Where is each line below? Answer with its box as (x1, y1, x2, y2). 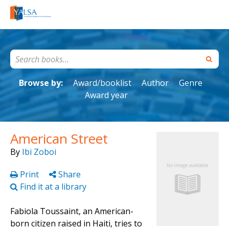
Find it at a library (18, 181, 86, 193)
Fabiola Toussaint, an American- (10, 205, 133, 217)
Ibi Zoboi (22, 146, 56, 158)
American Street (10, 129, 108, 148)
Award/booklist (73, 77, 131, 89)
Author (141, 77, 169, 89)
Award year (85, 89, 128, 101)
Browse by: (18, 77, 63, 89)
